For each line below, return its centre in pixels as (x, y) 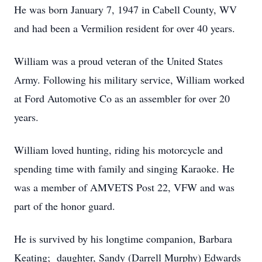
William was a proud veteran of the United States (118, 61)
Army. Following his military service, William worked (129, 80)
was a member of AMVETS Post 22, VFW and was (124, 187)
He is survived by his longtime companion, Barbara (123, 239)
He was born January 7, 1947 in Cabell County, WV (125, 9)
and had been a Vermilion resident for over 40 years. (125, 28)
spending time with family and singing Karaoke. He (124, 168)
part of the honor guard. (65, 206)
